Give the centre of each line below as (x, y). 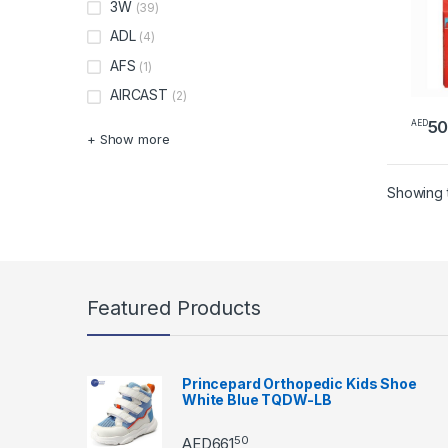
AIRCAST (139, 95)
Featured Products (174, 307)
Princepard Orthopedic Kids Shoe (299, 383)
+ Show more (128, 139)
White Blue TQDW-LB (257, 399)
